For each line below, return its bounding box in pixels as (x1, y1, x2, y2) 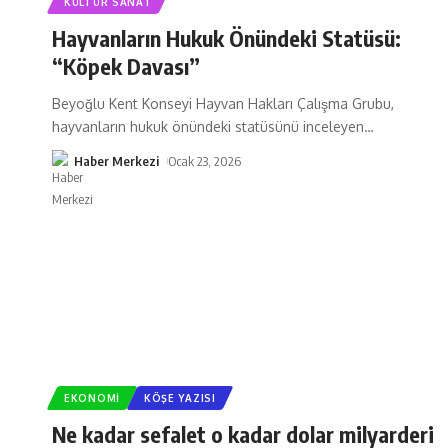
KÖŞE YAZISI (143, 391, 216, 404)
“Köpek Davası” (52, 51, 200, 80)
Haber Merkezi (74, 152, 159, 169)
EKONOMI (64, 391, 120, 404)
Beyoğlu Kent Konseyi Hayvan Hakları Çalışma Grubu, (52, 94, 394, 112)
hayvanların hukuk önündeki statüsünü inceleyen (52, 117, 364, 135)
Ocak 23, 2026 (167, 152, 241, 169)
